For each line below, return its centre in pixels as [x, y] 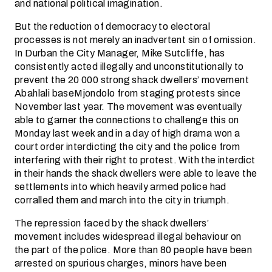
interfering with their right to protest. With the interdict [135, 160]
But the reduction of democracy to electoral [113, 26]
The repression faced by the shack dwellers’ [112, 223]
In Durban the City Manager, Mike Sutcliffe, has [120, 53]
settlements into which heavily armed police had [121, 187]
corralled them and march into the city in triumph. [122, 200]
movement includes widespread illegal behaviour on [128, 236]
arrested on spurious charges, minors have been [121, 263]
